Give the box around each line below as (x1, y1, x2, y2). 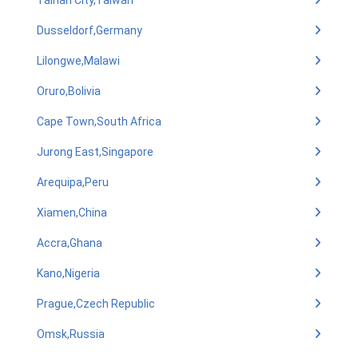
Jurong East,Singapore (37, 145, 153, 158)
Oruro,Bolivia (37, 85, 101, 97)
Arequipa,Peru (37, 176, 109, 189)
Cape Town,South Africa (37, 115, 161, 128)
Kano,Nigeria (37, 267, 100, 280)
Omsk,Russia (37, 328, 105, 340)
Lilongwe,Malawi (37, 54, 120, 67)
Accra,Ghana (37, 237, 102, 249)
